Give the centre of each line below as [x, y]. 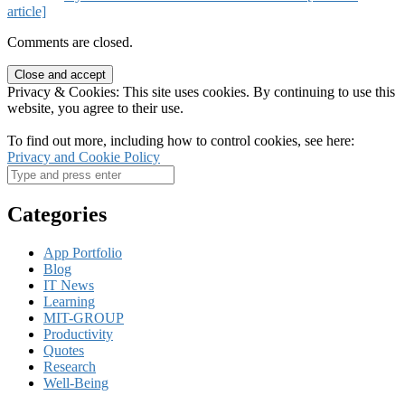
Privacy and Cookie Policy [84, 157]
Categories [57, 214]
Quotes [64, 350]
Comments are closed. [70, 42]
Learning [69, 301]
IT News [69, 285]
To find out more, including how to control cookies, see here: [181, 141]
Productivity [78, 334]
